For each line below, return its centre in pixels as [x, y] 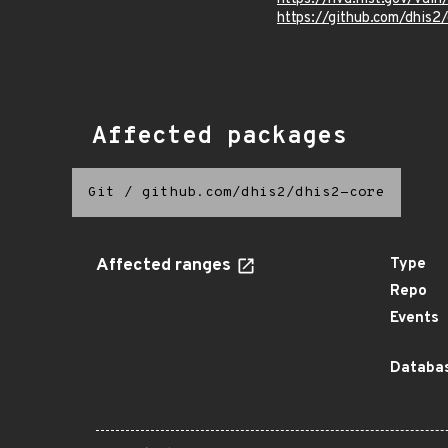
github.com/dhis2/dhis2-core [263, 192]
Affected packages [219, 137]
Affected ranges [165, 266]
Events [414, 318]
